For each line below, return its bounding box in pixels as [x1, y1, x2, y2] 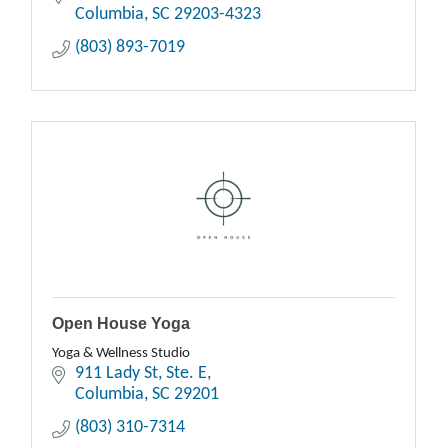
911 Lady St [74, 364, 158, 384]
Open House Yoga [52, 315, 191, 333]
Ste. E [165, 364, 207, 384]
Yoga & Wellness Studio [52, 346, 191, 362]
